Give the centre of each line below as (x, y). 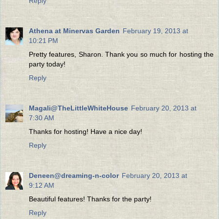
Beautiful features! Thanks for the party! (90, 199)
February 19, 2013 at (155, 31)
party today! (47, 64)
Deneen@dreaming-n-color (74, 176)
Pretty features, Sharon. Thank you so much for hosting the (121, 55)
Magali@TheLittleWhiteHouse (78, 108)
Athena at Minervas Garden (74, 31)
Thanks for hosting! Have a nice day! (86, 132)
